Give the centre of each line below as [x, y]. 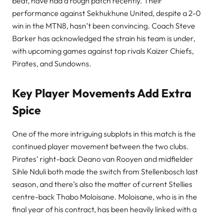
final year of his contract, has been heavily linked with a [104, 209]
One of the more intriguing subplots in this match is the [104, 134]
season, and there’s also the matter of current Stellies [102, 184]
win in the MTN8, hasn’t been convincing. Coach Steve [104, 25]
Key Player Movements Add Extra [102, 93]
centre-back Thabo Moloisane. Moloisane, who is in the [105, 197]
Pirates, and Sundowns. [52, 63]
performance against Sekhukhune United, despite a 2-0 [107, 13]
